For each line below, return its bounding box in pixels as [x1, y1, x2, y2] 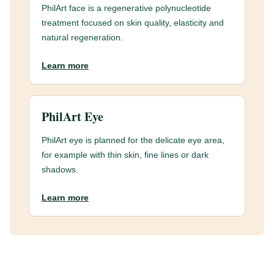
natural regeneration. [42, 32, 123, 42]
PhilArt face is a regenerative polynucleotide [42, 3, 211, 13]
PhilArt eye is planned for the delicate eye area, [42, 135, 224, 145]
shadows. [42, 165, 78, 174]
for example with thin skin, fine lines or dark [42, 150, 209, 160]
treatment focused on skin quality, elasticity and [42, 18, 224, 28]
